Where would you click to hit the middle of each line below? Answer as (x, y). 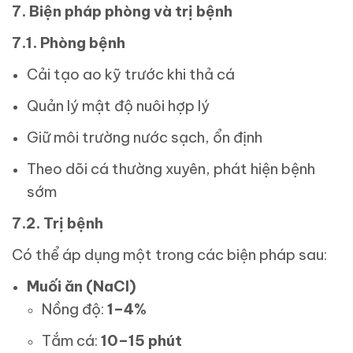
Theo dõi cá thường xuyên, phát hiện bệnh (171, 169)
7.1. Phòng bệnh (69, 43)
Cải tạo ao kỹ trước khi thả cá (131, 74)
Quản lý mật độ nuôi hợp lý (119, 106)
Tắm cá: (72, 341)
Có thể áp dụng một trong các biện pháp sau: (169, 255)
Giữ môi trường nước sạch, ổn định (145, 137)
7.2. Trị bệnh (58, 223)
